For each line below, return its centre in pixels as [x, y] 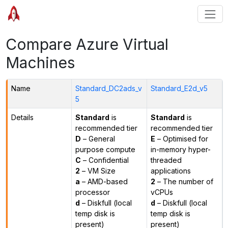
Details [22, 117]
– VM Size [97, 170]
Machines [40, 62]
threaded [166, 160]
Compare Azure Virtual [87, 44]
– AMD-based [104, 181]
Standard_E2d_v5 [179, 88]
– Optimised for [181, 138]
